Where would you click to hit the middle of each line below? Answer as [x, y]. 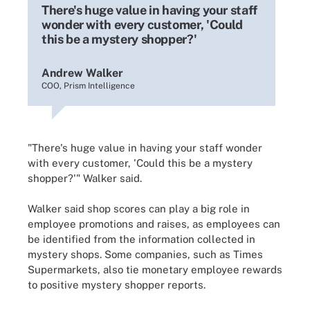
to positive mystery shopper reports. [117, 285]
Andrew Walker [82, 73]
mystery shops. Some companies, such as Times [145, 254]
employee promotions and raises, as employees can [154, 224]
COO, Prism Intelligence [88, 85]
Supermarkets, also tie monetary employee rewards [155, 270]
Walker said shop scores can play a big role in [139, 209]
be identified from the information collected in [142, 239]
